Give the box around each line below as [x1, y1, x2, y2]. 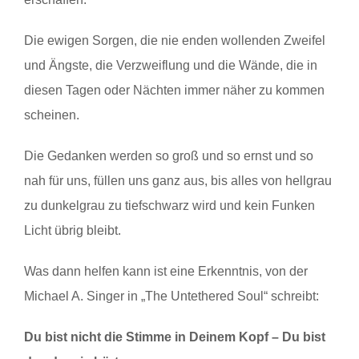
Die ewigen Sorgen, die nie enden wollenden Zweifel [24, 33, 325, 47]
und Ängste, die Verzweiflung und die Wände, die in [24, 58, 317, 72]
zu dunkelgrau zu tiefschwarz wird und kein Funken [24, 198, 315, 212]
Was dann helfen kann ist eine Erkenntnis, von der [24, 264, 308, 278]
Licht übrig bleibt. [24, 223, 121, 237]
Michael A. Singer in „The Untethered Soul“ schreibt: [24, 288, 319, 303]
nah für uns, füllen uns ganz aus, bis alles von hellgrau [24, 173, 332, 188]
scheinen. [24, 107, 79, 122]
